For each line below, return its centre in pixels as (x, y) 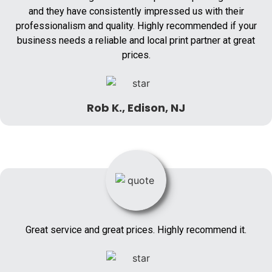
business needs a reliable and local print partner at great (136, 41)
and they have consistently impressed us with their (136, 12)
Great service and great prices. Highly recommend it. (136, 229)
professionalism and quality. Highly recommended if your (136, 26)
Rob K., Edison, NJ (136, 107)
